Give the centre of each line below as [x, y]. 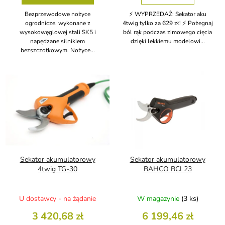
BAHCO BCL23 [167, 169]
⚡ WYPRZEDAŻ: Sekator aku [167, 14]
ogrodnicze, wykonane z [58, 23]
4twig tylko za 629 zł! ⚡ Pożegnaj [167, 23]
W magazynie [159, 198]
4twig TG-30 [58, 169]
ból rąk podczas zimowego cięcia [167, 32]
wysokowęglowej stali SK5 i [58, 32]
